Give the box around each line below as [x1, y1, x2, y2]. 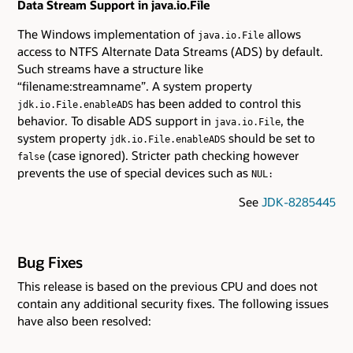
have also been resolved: [17, 312, 151, 329]
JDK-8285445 [262, 194, 336, 210]
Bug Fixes [17, 251, 83, 272]
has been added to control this [133, 95, 301, 112]
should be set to [225, 130, 315, 147]
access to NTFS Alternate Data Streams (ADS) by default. [17, 43, 323, 60]
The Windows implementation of [17, 26, 198, 43]
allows [264, 26, 301, 43]
